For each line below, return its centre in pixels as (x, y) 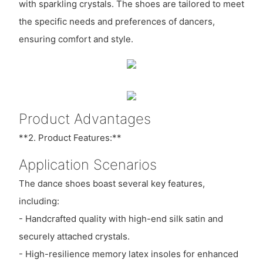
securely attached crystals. (74, 237)
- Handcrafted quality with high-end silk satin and (121, 219)
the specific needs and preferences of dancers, (117, 21)
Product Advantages (85, 119)
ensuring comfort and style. (76, 39)
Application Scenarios (87, 164)
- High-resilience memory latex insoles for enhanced (128, 254)
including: (39, 201)
